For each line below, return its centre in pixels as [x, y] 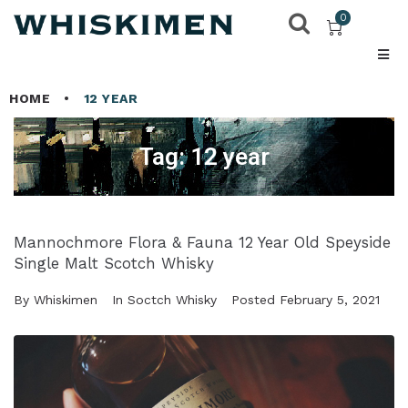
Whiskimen [66, 299]
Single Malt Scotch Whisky [114, 263]
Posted [255, 299]
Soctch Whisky [172, 299]
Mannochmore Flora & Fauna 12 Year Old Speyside [202, 242]
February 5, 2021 [330, 299]
